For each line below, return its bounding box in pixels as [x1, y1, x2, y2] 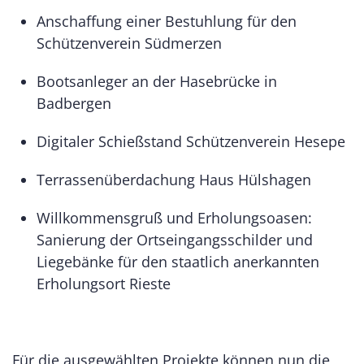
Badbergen [37, 93, 115, 113]
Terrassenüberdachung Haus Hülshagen [37, 169, 315, 189]
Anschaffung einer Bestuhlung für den [37, 11, 297, 31]
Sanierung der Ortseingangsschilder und [37, 229, 313, 249]
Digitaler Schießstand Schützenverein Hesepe [37, 131, 349, 151]
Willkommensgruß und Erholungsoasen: [37, 207, 312, 227]
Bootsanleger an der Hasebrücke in [37, 71, 277, 91]
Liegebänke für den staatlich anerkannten [37, 251, 319, 271]
